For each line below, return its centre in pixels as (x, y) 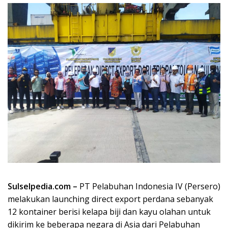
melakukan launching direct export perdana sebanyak (110, 199)
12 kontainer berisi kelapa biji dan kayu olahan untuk (109, 211)
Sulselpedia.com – (44, 186)
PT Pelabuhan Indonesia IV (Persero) (150, 186)
